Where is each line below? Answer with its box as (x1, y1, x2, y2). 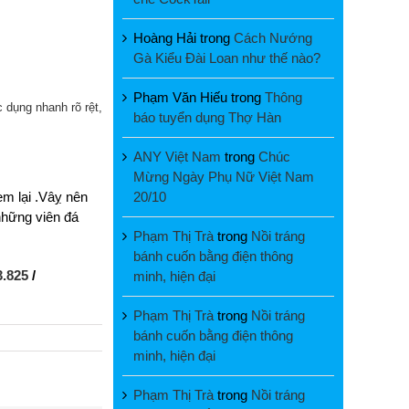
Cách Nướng (234, 29, 312, 46)
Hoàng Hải (133, 29, 196, 46)
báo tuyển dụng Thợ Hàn (133, 109, 281, 125)
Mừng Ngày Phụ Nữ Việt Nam (133, 168, 314, 184)
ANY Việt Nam (133, 148, 221, 164)
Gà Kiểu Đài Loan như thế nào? (133, 49, 320, 66)
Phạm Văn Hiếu (133, 89, 227, 105)
